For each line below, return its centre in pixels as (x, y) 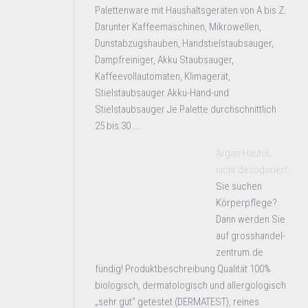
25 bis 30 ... (118, 126)
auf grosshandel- (251, 236)
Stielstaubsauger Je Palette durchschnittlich (186, 109)
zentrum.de (240, 252)
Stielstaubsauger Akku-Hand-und (162, 93)
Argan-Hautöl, (243, 153)
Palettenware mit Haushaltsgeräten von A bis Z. (191, 10)
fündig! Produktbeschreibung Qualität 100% (183, 269)
